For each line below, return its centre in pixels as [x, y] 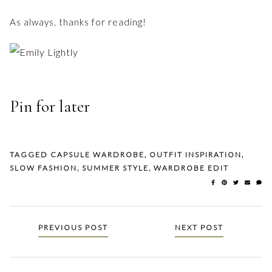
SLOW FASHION [43, 168]
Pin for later [50, 107]
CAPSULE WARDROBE [97, 155]
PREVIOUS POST [73, 228]
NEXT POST [199, 228]
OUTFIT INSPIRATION [195, 155]
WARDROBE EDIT [191, 168]
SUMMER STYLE [115, 168]
